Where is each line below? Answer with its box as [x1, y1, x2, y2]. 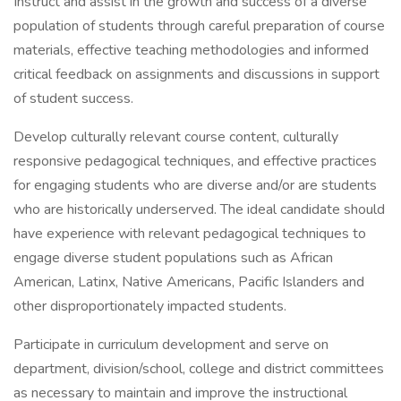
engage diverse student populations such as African [13, 248, 333, 268]
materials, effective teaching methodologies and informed [13, 40, 369, 60]
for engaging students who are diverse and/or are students [13, 175, 377, 195]
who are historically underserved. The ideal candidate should [13, 200, 385, 219]
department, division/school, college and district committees [13, 359, 384, 379]
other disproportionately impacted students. [13, 296, 286, 316]
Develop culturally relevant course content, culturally [13, 127, 338, 147]
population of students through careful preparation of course [13, 16, 385, 36]
